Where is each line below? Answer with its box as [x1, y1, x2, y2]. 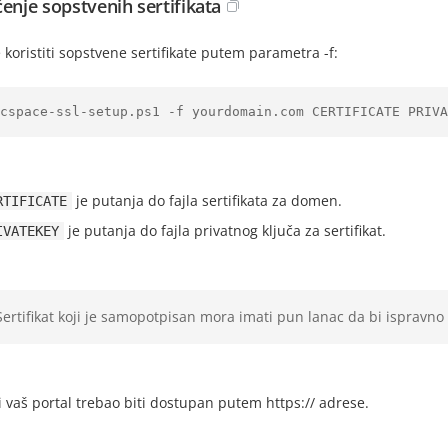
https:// [266, 393, 315, 412]
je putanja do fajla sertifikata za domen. [72, 191, 342, 210]
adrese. [315, 393, 369, 412]
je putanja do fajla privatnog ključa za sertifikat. [64, 221, 386, 240]
